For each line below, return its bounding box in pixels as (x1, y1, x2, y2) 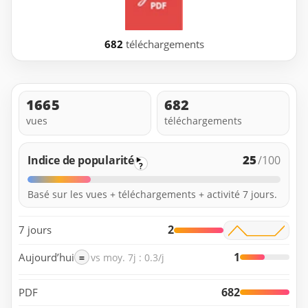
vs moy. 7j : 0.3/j (91, 250, 164, 264)
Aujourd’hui (19, 250, 74, 264)
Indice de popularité (27, 152, 134, 168)
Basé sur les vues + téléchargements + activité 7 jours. (27, 187, 277, 201)
